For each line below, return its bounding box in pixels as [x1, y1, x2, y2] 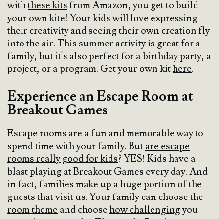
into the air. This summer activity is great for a [7, 37, 200, 50]
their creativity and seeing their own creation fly [7, 24, 210, 38]
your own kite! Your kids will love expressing [7, 12, 197, 25]
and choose [58, 203, 109, 217]
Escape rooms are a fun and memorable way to [7, 127, 203, 140]
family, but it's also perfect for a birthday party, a [7, 50, 211, 63]
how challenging [109, 203, 180, 217]
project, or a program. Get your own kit [7, 63, 173, 76]
